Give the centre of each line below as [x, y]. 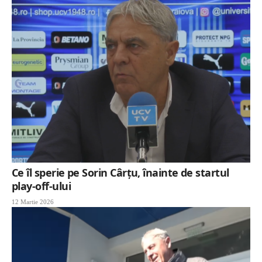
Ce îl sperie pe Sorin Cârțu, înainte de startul [120, 172]
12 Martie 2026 [33, 201]
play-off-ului [41, 186]
